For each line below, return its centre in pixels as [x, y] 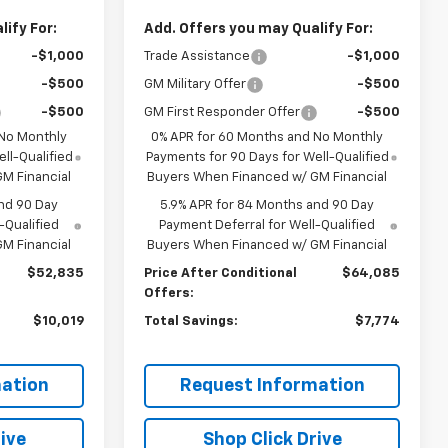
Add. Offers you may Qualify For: [259, 28]
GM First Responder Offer [222, 112]
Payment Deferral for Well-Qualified [267, 225]
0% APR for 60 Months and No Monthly [267, 137]
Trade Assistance [197, 56]
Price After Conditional [221, 273]
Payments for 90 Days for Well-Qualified [267, 157]
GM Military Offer [195, 84]
